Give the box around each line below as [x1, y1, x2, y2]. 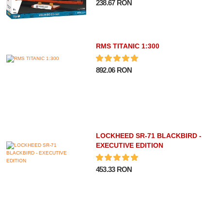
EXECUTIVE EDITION [95, 141, 163, 150]
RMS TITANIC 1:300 [95, 42, 159, 50]
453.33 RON [95, 165, 132, 174]
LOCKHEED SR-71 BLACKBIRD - [95, 132, 201, 140]
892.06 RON [95, 66, 132, 75]
